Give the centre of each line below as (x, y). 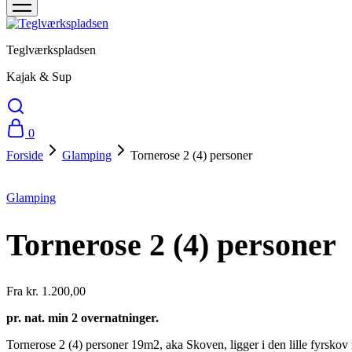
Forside (25, 155)
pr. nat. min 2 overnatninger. (82, 317)
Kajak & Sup (39, 77)
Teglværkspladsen (51, 50)
